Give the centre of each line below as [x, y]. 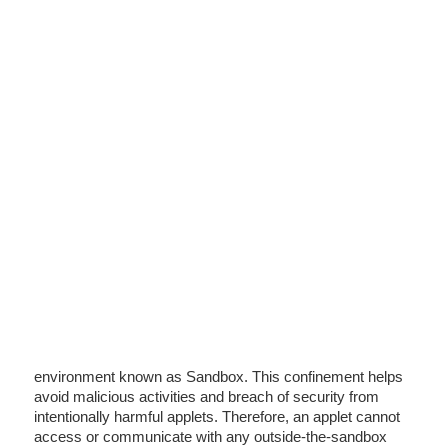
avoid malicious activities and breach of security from [206, 396]
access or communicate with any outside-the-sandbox [210, 436]
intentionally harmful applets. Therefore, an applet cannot [217, 416]
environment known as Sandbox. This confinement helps [218, 376]
